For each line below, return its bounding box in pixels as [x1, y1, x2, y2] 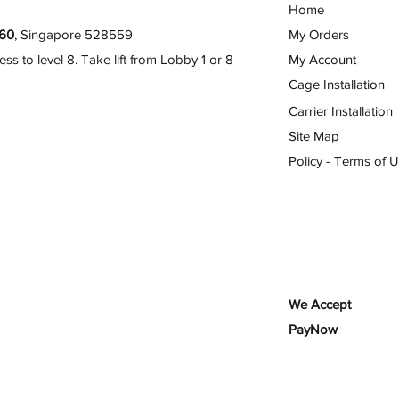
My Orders [289, 26, 349, 42]
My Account [289, 51, 356, 67]
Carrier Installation [289, 102, 393, 118]
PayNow [289, 321, 338, 337]
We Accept [289, 296, 351, 312]
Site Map [289, 127, 339, 143]
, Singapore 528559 [14, 26, 133, 42]
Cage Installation [289, 76, 385, 92]
